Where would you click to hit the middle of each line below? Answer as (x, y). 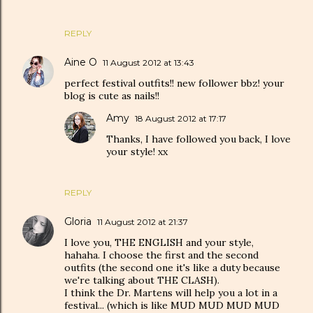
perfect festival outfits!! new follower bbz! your (174, 83)
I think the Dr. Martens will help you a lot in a (171, 292)
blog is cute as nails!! (112, 95)
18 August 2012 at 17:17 (181, 118)
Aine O (81, 62)
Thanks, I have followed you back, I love (198, 139)
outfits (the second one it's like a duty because (172, 267)
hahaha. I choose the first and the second (161, 255)
